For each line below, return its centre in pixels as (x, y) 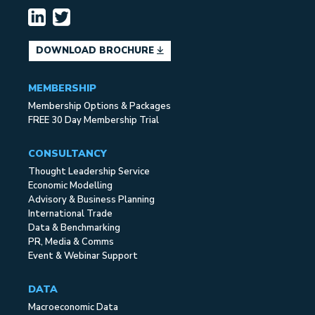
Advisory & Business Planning (92, 200)
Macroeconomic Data (73, 307)
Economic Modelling (71, 186)
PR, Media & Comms (71, 242)
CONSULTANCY (68, 154)
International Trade (71, 214)
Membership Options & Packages (100, 106)
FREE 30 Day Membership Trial (94, 120)
